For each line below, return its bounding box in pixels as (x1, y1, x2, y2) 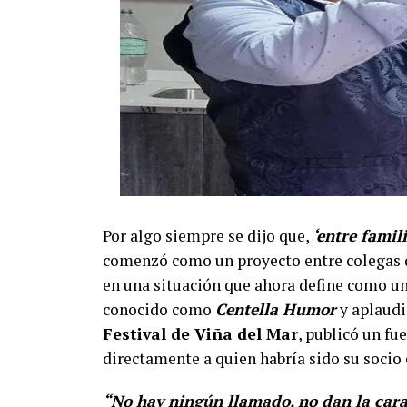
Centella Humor (215, 299, 336, 320)
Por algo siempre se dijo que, (103, 225, 313, 246)
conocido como (103, 299, 215, 320)
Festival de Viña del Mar (103, 323, 298, 344)
